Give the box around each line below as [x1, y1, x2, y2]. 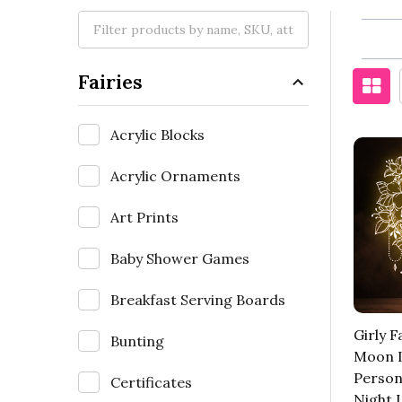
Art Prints [110, 207, 179, 226]
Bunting [110, 331, 164, 350]
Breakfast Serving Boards [110, 290, 285, 309]
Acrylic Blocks [110, 125, 205, 144]
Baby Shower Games [110, 249, 249, 267]
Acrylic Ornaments [110, 166, 240, 185]
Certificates [110, 372, 192, 391]
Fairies [78, 68, 143, 94]
